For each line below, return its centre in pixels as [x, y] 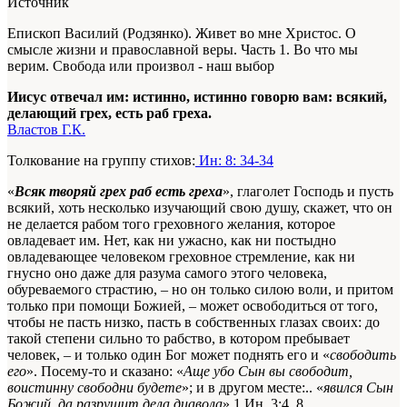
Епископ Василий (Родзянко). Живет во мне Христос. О [182, 33]
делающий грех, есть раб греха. [109, 113]
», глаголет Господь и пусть [308, 191]
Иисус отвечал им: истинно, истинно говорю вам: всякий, [197, 96]
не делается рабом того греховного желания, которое [171, 223]
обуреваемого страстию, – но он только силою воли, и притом [200, 289]
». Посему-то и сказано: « [105, 371]
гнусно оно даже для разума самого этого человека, [167, 273]
